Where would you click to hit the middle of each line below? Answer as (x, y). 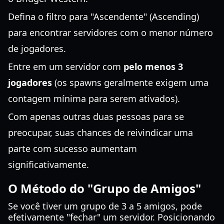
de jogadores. (37, 48)
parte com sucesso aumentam (72, 148)
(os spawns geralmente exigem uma (130, 82)
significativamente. (48, 164)
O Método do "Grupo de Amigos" (104, 188)
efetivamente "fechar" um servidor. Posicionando (111, 217)
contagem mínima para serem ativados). (94, 98)
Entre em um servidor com (66, 66)
